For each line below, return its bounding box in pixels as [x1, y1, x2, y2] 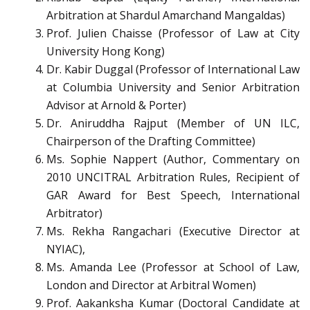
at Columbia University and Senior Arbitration [46, 80, 300, 95]
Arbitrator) [46, 206, 102, 221]
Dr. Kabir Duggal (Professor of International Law [46, 62, 300, 77]
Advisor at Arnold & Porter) [46, 98, 186, 113]
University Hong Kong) [46, 44, 165, 60]
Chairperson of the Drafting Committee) [46, 134, 255, 149]
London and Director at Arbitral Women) [46, 277, 256, 293]
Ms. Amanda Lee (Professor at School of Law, [46, 259, 300, 275]
